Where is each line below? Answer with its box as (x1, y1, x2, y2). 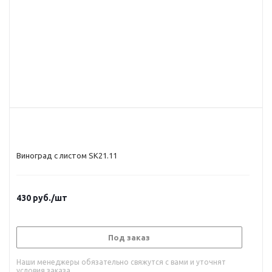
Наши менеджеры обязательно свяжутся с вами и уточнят (16, 258, 226, 266)
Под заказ (108, 233, 150, 242)
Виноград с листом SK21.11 (16, 151, 117, 160)
